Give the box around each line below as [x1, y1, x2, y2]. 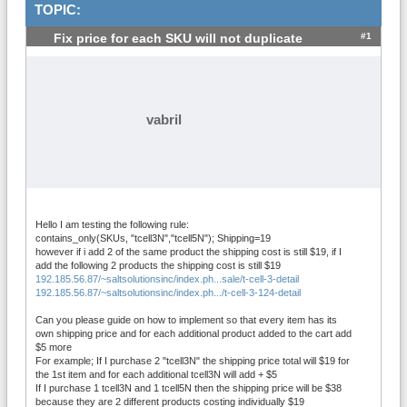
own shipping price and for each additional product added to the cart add [35, 327, 352, 339]
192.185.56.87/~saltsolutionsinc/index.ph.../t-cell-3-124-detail [35, 286, 301, 298]
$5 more [35, 341, 72, 352]
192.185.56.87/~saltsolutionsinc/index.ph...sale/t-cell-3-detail [35, 273, 299, 284]
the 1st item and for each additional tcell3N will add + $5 [35, 368, 277, 380]
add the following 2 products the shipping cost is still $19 [35, 259, 281, 271]
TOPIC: [35, 2, 81, 17]
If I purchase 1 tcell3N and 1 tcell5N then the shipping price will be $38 [35, 382, 342, 393]
